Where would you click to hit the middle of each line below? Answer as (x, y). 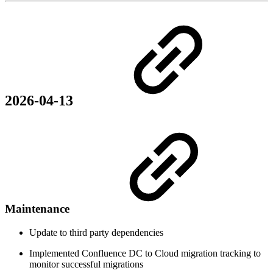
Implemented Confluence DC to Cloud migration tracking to (145, 253)
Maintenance (39, 208)
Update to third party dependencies (96, 232)
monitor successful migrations (86, 264)
